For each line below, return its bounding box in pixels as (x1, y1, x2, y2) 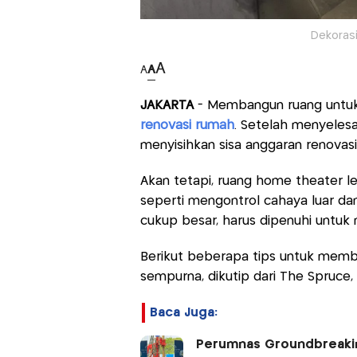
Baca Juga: (149, 306, 218, 319)
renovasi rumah (139, 119, 234, 131)
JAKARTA (139, 99, 194, 112)
